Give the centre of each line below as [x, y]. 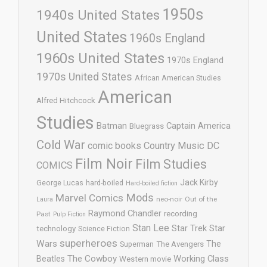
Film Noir [104, 164]
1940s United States [98, 15]
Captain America [198, 125]
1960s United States [100, 58]
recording [181, 213]
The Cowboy [92, 258]
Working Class [201, 258]
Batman [112, 125]
